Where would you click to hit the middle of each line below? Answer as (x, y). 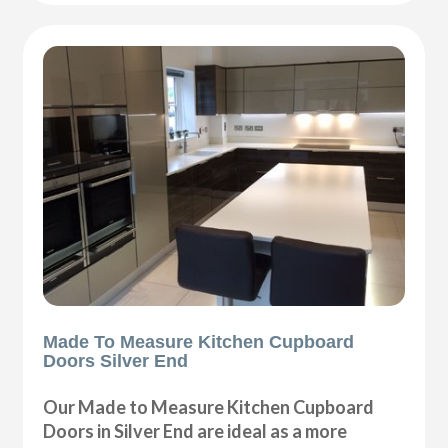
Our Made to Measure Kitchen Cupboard (209, 406)
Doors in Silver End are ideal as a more (195, 430)
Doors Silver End (116, 360)
